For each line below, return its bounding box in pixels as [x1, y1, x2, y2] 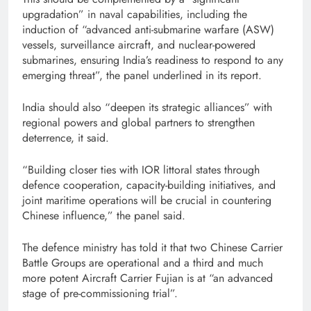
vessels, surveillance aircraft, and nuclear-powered [22, 37, 255, 53]
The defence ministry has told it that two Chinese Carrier [22, 239, 283, 256]
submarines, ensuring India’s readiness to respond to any [22, 52, 283, 69]
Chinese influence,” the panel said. [22, 208, 185, 224]
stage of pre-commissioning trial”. [22, 285, 178, 302]
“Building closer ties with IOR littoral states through [22, 162, 260, 178]
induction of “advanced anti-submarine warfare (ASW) [22, 22, 274, 38]
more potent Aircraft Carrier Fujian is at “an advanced [22, 270, 273, 287]
